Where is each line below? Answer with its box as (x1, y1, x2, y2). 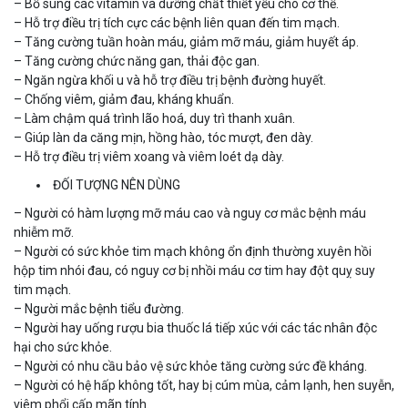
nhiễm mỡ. (14, 225, 74, 240)
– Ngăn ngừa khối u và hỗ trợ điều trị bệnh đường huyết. (14, 73, 326, 88)
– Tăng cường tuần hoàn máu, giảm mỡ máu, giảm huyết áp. (14, 35, 359, 50)
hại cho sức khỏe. (14, 340, 112, 355)
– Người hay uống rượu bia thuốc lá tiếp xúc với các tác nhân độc (14, 321, 377, 336)
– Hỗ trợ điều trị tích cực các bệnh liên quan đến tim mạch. (14, 15, 340, 31)
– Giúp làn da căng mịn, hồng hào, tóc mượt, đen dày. (14, 130, 313, 146)
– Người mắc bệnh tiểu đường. (14, 301, 184, 317)
